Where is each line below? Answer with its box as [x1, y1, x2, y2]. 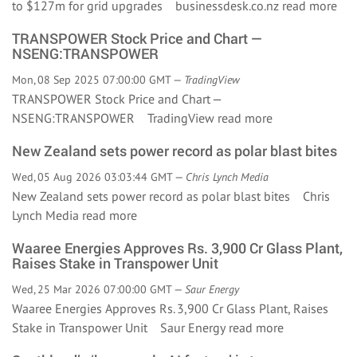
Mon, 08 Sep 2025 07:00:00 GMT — [12, 73, 184, 87]
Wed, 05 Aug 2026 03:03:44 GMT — [12, 170, 186, 184]
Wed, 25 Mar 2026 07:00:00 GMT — [12, 282, 185, 296]
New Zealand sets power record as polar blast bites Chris [12, 188, 330, 204]
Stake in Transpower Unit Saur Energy [12, 320, 229, 335]
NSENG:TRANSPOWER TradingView [12, 110, 218, 126]
